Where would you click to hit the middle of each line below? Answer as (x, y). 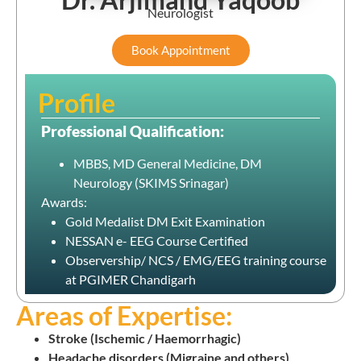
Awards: (64, 201)
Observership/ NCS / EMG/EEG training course (196, 260)
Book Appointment (180, 50)
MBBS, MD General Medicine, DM (168, 163)
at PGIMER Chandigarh (131, 280)
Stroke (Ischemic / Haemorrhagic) (145, 338)
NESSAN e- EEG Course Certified (158, 241)
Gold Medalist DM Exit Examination (166, 222)
